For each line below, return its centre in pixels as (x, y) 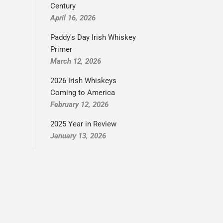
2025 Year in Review (83, 124)
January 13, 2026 (78, 136)
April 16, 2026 (73, 18)
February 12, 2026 (79, 105)
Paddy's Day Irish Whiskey (93, 37)
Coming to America (83, 93)
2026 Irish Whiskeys (83, 81)
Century (63, 6)
